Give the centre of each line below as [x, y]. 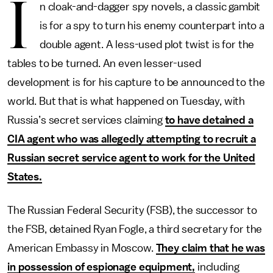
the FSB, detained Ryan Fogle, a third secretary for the [135, 229]
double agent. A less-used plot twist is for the [147, 44]
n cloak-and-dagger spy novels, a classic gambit [150, 7]
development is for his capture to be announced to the [136, 82]
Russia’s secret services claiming [86, 120]
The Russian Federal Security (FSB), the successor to [132, 210]
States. [25, 177]
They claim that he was [211, 248]
